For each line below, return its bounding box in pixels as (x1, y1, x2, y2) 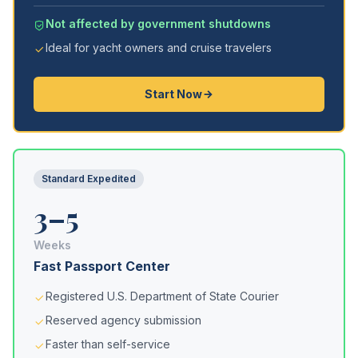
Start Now (144, 87, 202, 101)
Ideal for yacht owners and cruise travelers (46, 41, 272, 54)
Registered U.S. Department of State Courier (46, 289, 279, 303)
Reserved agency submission (46, 313, 201, 327)
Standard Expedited (42, 173, 136, 185)
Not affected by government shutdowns (46, 17, 271, 30)
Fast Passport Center (34, 258, 170, 274)
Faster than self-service (46, 337, 170, 351)
